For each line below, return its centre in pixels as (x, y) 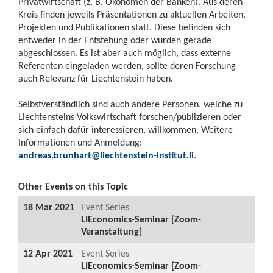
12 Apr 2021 (48, 253)
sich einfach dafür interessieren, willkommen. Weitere (126, 129)
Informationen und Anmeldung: (80, 142)
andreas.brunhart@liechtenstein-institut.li (106, 155)
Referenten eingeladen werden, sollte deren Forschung (127, 66)
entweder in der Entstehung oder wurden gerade (115, 40)
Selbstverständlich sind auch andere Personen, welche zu (130, 104)
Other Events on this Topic (73, 186)
